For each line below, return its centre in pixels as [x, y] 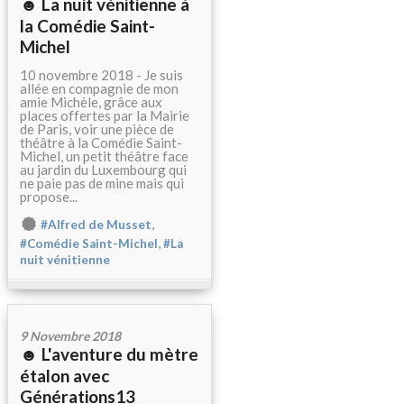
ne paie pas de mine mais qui [102, 183]
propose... [49, 197]
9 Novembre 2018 [70, 336]
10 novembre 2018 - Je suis [101, 75]
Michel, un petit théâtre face [104, 156]
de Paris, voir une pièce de [97, 129]
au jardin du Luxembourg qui [103, 170]
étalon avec [64, 376]
